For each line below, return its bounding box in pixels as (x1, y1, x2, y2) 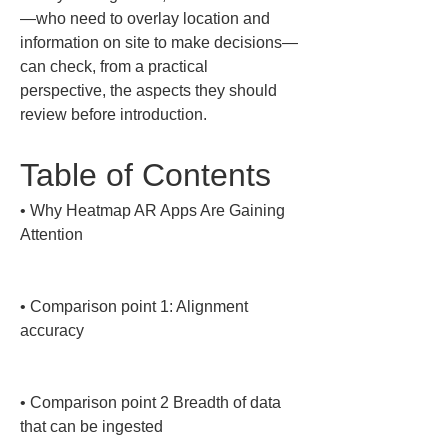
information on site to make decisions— (20, 34, 298, 51)
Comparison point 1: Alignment (30, 298, 252, 315)
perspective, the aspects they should (20, 82, 281, 99)
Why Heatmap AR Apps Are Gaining (30, 202, 289, 219)
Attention (20, 226, 83, 243)
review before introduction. (20, 106, 207, 123)
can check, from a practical (20, 58, 212, 75)
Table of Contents (20, 157, 271, 193)
